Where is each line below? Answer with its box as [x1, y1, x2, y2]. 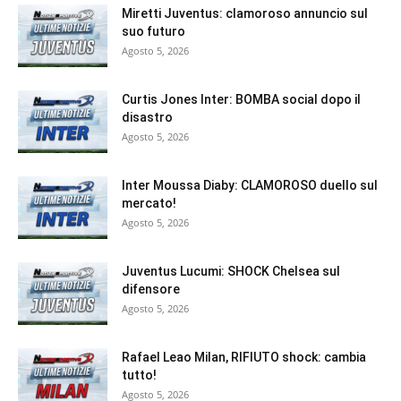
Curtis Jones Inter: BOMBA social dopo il [122, 92, 361, 107]
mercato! [122, 196, 176, 211]
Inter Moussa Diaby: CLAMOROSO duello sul [122, 178, 378, 193]
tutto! [122, 368, 157, 383]
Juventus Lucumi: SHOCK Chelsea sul [122, 264, 340, 279]
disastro [122, 110, 173, 125]
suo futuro [122, 24, 185, 39]
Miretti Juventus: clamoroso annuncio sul [122, 6, 368, 21]
